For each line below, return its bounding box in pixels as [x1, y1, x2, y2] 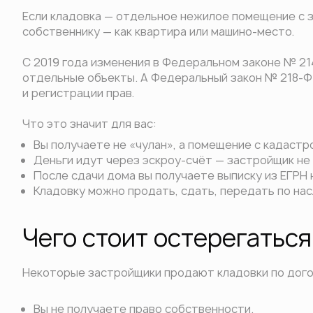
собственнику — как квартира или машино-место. [22, 24, 294, 39]
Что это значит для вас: [22, 116, 156, 131]
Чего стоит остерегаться [22, 221, 312, 254]
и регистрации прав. [22, 85, 134, 101]
